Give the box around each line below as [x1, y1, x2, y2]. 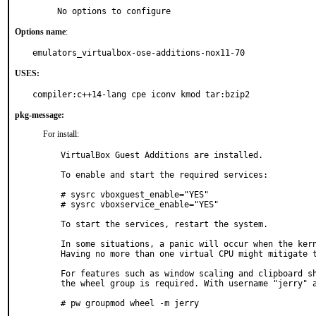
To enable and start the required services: [61, 170, 268, 180]
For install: [43, 129, 79, 139]
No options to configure [57, 6, 171, 16]
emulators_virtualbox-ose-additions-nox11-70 [32, 48, 245, 58]
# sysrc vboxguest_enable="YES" [61, 190, 209, 200]
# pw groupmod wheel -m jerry [61, 298, 199, 308]
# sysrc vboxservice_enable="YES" [61, 200, 219, 209]
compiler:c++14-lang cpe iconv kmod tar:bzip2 [32, 90, 250, 99]
